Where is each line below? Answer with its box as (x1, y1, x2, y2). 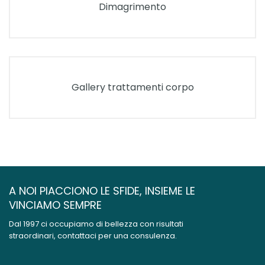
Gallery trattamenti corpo (71, 80, 194, 94)
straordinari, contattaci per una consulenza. (9, 230, 177, 241)
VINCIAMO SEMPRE (9, 198, 102, 212)
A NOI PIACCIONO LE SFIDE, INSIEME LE (9, 183, 195, 198)
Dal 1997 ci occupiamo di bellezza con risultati (9, 218, 183, 230)
